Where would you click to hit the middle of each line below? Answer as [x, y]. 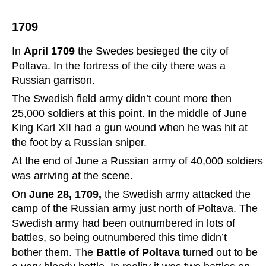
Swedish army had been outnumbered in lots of [125, 223]
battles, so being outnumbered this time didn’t [121, 238]
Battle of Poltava [140, 252]
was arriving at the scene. [72, 175]
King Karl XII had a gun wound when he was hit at [131, 128]
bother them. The [54, 252]
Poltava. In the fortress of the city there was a [120, 66]
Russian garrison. [53, 80]
